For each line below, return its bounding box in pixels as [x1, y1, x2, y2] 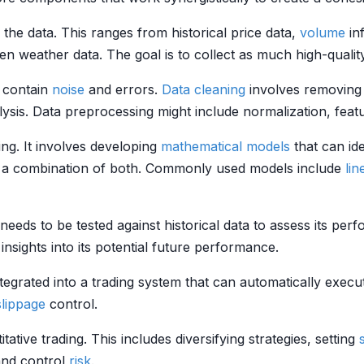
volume [300, 24, 345, 41]
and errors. [84, 81, 162, 97]
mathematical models [161, 138, 290, 154]
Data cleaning [162, 81, 245, 97]
